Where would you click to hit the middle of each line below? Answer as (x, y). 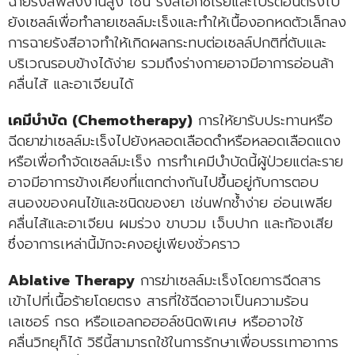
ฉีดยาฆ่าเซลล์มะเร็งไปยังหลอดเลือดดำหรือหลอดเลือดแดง (174, 141)
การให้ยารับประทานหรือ (263, 120)
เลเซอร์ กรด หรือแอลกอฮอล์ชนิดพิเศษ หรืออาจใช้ (155, 321)
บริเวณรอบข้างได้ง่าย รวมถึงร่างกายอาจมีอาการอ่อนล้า (171, 63)
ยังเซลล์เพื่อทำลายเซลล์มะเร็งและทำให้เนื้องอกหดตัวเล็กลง (177, 22)
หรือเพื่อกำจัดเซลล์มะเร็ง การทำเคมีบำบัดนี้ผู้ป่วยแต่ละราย (176, 161)
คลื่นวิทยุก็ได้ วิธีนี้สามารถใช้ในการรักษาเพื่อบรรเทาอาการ (173, 342)
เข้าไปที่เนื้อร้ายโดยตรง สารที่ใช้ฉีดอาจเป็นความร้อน (158, 301)
